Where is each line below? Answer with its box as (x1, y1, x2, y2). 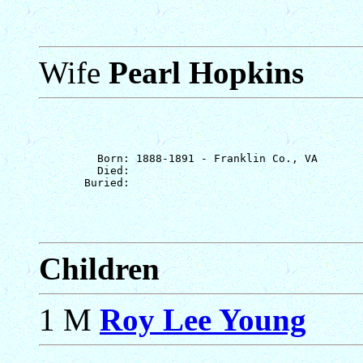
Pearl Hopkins (109, 54, 304, 90)
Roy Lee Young (100, 301, 306, 337)
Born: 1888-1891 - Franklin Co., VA (39, 152, 318, 164)
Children (39, 250, 160, 286)
